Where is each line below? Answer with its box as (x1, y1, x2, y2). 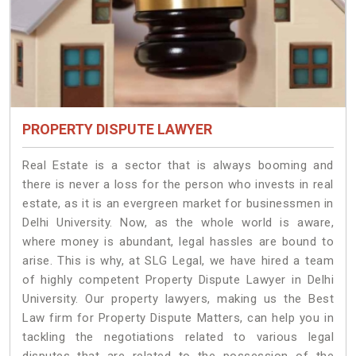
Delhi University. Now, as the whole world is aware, (22, 215, 334, 230)
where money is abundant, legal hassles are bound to (22, 234, 334, 250)
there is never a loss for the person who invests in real (22, 177, 334, 192)
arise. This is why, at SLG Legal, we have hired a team (22, 253, 334, 269)
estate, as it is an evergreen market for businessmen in (22, 196, 334, 211)
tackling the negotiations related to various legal (22, 330, 334, 345)
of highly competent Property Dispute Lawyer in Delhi (22, 273, 334, 288)
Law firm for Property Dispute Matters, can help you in (22, 311, 334, 326)
